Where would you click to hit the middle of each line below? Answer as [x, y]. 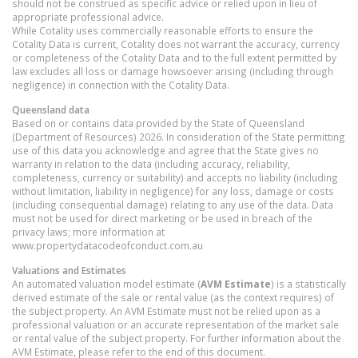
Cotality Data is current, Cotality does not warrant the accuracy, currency [176, 44]
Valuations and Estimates [69, 270]
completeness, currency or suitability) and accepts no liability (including [175, 177]
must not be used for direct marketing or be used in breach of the [162, 218]
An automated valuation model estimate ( [106, 283]
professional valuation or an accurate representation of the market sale [175, 324]
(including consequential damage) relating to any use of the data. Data [173, 204]
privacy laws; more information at [88, 231]
